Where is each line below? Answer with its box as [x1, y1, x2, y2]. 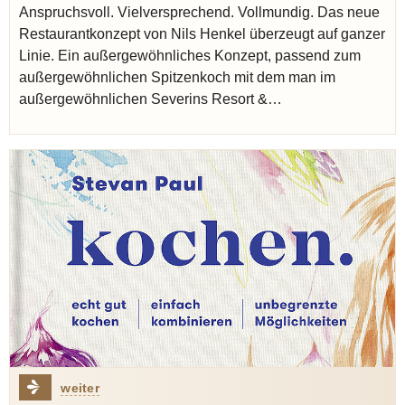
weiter [61, 380, 99, 395]
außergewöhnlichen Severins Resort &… [19, 91, 282, 107]
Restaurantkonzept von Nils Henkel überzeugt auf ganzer [19, 26, 385, 42]
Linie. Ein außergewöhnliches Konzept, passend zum [19, 48, 361, 63]
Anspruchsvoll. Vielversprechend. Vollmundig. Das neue [19, 5, 380, 20]
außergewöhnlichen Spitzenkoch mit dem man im [19, 70, 335, 85]
